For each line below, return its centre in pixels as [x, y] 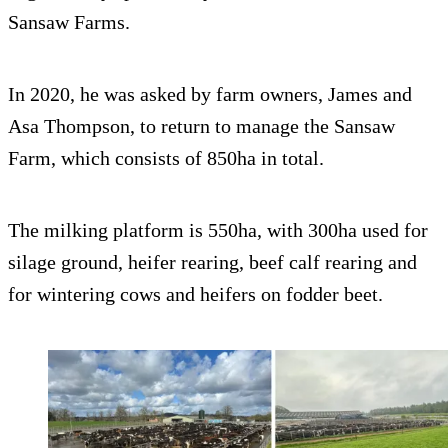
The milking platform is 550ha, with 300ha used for [218, 230]
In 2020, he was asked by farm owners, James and [210, 94]
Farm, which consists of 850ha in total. [166, 158]
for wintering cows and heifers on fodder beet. [195, 294]
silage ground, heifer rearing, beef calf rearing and [212, 262]
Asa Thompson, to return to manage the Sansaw [201, 126]
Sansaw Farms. [69, 22]
